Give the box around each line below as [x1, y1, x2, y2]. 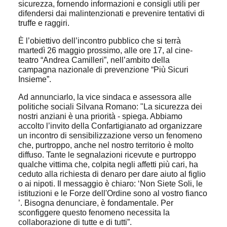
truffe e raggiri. [18, 19, 69, 27]
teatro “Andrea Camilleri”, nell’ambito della [18, 56, 170, 64]
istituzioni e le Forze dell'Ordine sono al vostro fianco [18, 189, 207, 198]
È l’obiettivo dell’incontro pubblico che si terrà [18, 36, 181, 45]
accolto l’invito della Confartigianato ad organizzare [18, 122, 202, 130]
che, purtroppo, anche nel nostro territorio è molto [18, 141, 194, 149]
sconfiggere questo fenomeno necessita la [18, 208, 170, 217]
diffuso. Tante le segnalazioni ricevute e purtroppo [18, 150, 196, 159]
